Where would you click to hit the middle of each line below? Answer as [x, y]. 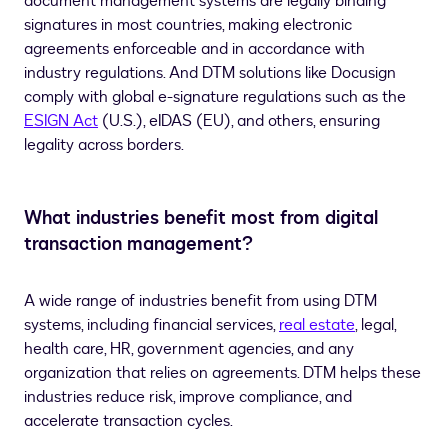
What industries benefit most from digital [201, 218]
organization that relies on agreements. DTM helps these [222, 373]
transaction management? [138, 244]
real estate [317, 325]
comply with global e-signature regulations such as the [215, 97]
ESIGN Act [61, 121]
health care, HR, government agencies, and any [189, 349]
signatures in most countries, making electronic [188, 25]
